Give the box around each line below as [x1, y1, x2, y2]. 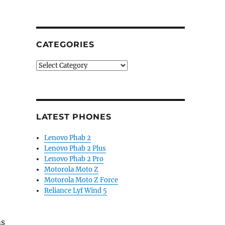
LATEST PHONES [36, 112, 111, 122]
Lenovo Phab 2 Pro [44, 155, 104, 163]
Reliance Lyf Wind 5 [44, 186, 107, 195]
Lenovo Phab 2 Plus [44, 144, 106, 153]
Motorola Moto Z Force [44, 176, 119, 184]
